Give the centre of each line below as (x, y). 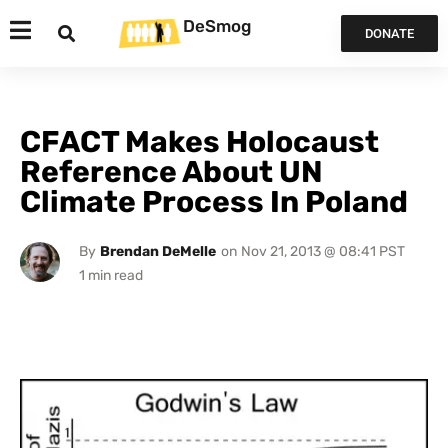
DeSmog (217, 25)
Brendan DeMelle (157, 251)
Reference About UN (171, 172)
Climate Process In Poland (214, 202)
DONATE (389, 33)
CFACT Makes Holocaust (199, 142)
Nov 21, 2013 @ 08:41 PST (322, 251)
